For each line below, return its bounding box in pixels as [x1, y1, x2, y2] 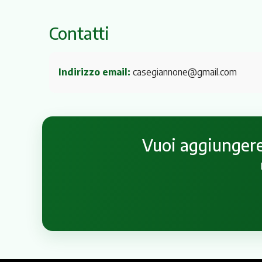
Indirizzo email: [58, 66, 130, 78]
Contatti [49, 22, 109, 43]
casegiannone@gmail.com [133, 66, 237, 78]
